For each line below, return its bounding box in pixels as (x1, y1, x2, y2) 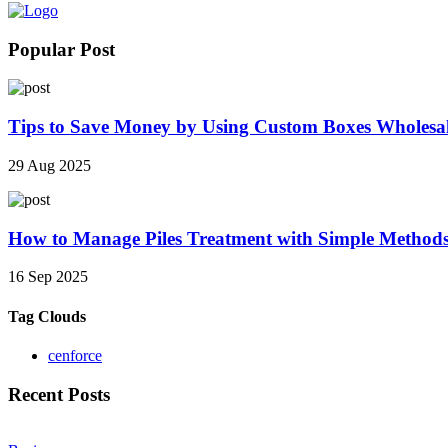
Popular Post (8, 38, 115, 60)
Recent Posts (8, 383, 110, 405)
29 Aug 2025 (8, 156, 91, 174)
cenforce (48, 346, 102, 364)
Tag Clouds (8, 307, 86, 325)
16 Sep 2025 (8, 268, 88, 286)
